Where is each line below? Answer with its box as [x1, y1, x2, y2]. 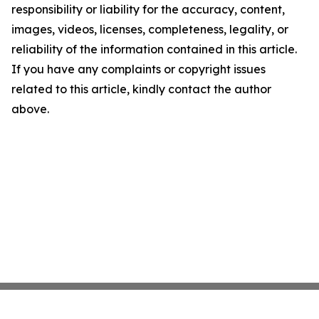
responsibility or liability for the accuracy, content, [11, 2, 285, 16]
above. [11, 102, 49, 116]
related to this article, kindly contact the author [11, 82, 271, 96]
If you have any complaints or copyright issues [11, 62, 266, 76]
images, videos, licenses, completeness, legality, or [11, 22, 288, 36]
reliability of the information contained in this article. [11, 42, 297, 56]
